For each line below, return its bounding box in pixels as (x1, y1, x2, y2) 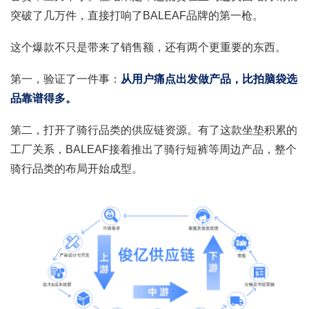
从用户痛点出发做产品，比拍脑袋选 (121, 72, 297, 85)
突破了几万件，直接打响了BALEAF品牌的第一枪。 (10, 9, 263, 21)
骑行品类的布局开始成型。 (10, 162, 143, 175)
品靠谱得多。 (10, 92, 77, 104)
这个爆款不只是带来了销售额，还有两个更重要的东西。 (10, 41, 286, 53)
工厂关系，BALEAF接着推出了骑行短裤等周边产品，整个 (10, 143, 297, 155)
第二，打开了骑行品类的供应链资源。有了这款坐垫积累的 (10, 123, 297, 136)
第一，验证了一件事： (10, 72, 121, 85)
